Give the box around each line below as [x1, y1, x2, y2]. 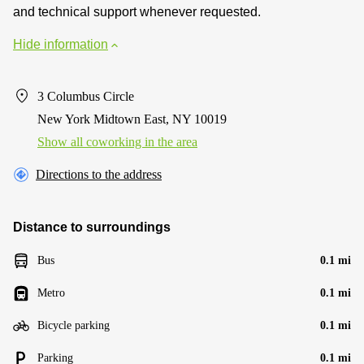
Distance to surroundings [13, 220, 171, 234]
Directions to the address [36, 167, 162, 181]
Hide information [13, 37, 108, 51]
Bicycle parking [37, 319, 110, 331]
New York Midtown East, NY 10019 [37, 112, 227, 126]
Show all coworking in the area [37, 135, 197, 149]
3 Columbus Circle [37, 89, 134, 103]
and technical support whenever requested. [13, 5, 261, 19]
